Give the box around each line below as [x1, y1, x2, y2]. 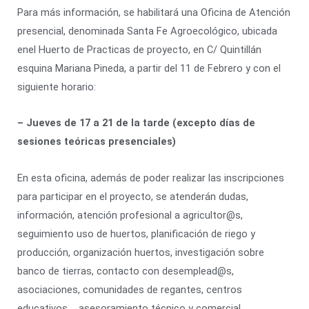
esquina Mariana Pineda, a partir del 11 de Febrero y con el [17, 61, 281, 74]
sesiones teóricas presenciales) [17, 135, 176, 148]
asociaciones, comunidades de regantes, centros [17, 283, 242, 296]
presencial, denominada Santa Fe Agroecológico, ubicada [17, 24, 277, 37]
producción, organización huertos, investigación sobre [17, 246, 264, 259]
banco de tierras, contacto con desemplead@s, [17, 264, 234, 277]
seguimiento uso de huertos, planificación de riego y [17, 227, 255, 240]
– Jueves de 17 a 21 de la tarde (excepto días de [17, 117, 255, 130]
